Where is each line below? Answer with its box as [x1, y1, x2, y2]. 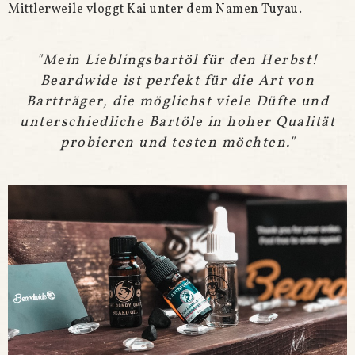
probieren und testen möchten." [60, 132, 295, 153]
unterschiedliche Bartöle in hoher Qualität [20, 112, 335, 132]
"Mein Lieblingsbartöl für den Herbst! [36, 50, 319, 71]
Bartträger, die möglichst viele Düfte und [25, 91, 330, 112]
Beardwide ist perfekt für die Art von [40, 71, 315, 91]
